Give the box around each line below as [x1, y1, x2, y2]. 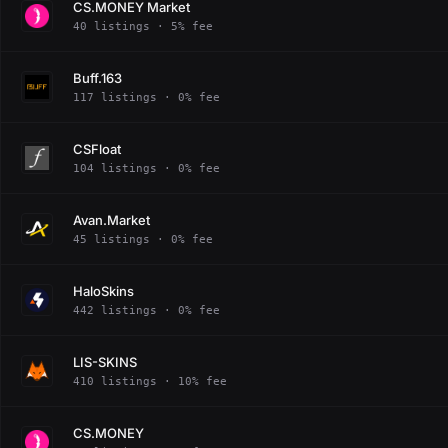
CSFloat [73, 140, 121, 157]
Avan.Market [73, 211, 150, 228]
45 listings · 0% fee [73, 232, 213, 246]
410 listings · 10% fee [73, 374, 227, 388]
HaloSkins [73, 282, 134, 299]
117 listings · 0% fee [73, 90, 220, 104]
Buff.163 [73, 69, 122, 86]
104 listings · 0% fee [73, 161, 220, 175]
